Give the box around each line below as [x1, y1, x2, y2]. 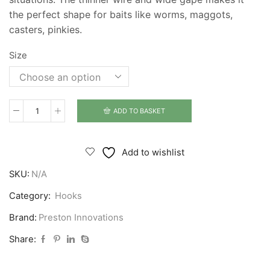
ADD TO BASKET [113, 106, 165, 115]
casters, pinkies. [9, 23, 82, 36]
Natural [36, 143, 69, 155]
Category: [9, 190, 53, 202]
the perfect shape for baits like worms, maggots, [9, 8, 233, 20]
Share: [9, 234, 36, 245]
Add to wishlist [122, 147, 184, 159]
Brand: [9, 212, 37, 224]
